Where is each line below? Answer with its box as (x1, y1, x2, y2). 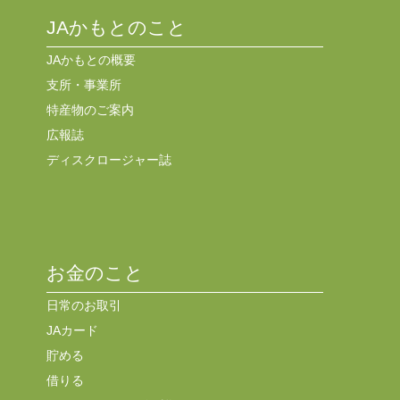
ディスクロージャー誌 (46, 152, 171, 167)
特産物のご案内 (46, 102, 134, 117)
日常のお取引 (46, 297, 121, 312)
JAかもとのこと (46, 16, 187, 37)
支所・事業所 (46, 77, 121, 92)
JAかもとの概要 (46, 52, 136, 67)
